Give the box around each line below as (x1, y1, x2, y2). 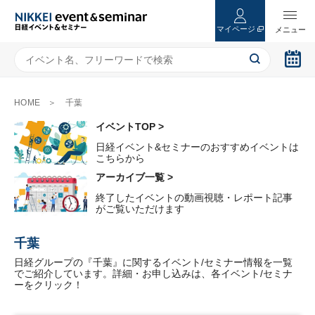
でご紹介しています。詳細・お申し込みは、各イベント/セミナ (14, 267, 292, 279)
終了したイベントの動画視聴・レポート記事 (96, 192, 292, 204)
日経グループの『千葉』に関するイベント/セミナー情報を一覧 (14, 256, 292, 268)
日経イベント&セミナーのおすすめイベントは (96, 141, 299, 153)
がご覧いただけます (96, 203, 184, 215)
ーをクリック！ (14, 278, 83, 290)
